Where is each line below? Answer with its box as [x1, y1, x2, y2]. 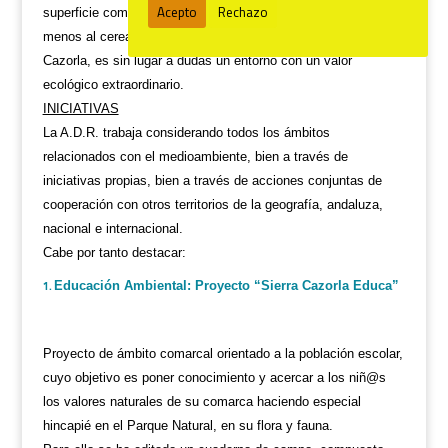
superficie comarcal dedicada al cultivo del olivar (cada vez [42, 5, 385, 20]
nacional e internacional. [42, 221, 183, 236]
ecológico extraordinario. [42, 77, 184, 92]
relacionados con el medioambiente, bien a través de [42, 149, 348, 164]
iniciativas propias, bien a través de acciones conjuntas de [42, 173, 382, 188]
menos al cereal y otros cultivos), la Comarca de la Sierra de [42, 29, 394, 44]
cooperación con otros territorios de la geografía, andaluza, [42, 197, 383, 212]
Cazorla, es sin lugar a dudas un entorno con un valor [42, 53, 352, 68]
